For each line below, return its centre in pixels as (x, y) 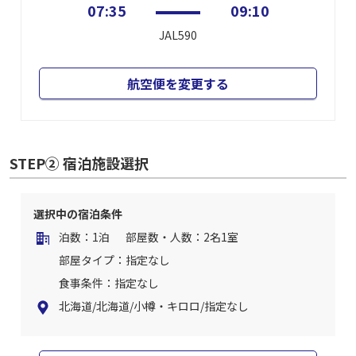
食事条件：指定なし (109, 283)
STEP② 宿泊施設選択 (79, 163)
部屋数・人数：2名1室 (182, 237)
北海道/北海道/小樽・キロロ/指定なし (154, 306)
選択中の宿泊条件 (78, 214)
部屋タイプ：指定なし (114, 260)
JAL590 (178, 35)
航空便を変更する (178, 83)
